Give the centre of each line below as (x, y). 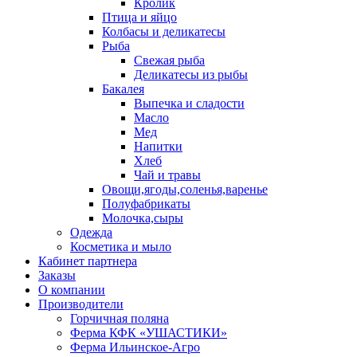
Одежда (91, 232)
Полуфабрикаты (146, 204)
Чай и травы (167, 175)
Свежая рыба (169, 60)
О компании (72, 290)
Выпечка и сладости (189, 103)
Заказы (57, 275)
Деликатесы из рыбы (191, 75)
